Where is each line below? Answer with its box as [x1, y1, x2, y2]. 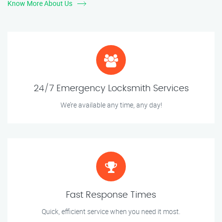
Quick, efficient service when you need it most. [42, 207, 180, 217]
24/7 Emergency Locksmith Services [33, 84, 189, 94]
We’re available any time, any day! [60, 100, 162, 110]
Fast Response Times [66, 191, 156, 200]
